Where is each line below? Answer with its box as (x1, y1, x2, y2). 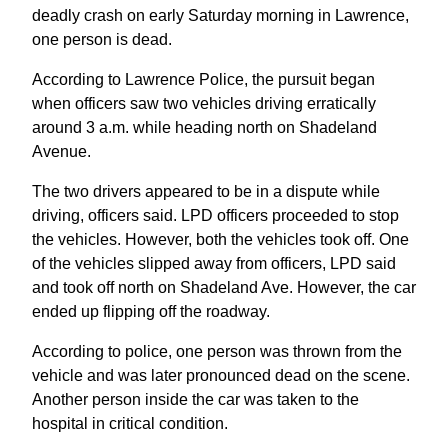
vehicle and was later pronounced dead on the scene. (32, 366, 410, 384)
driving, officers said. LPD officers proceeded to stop (32, 206, 399, 224)
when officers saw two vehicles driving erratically (32, 94, 376, 112)
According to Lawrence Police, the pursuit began (32, 70, 375, 88)
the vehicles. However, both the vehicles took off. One (32, 230, 409, 248)
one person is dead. (32, 30, 172, 48)
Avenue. (32, 142, 91, 160)
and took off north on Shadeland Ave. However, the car (32, 278, 416, 296)
